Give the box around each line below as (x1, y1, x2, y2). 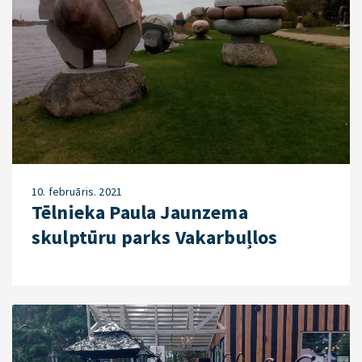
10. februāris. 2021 (32, 184, 123, 200)
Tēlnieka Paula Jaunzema (32, 200, 248, 225)
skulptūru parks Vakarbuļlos (32, 225, 278, 250)
